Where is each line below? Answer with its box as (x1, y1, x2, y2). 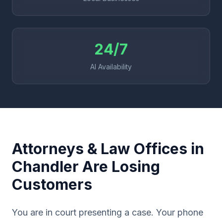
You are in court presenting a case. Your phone (12, 207, 203, 218)
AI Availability (90, 62, 132, 71)
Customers (12, 175, 92, 193)
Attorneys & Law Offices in (12, 140, 204, 158)
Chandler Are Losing (12, 158, 160, 175)
